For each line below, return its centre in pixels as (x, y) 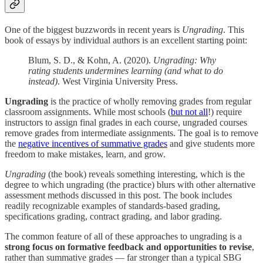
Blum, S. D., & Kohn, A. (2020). (91, 60)
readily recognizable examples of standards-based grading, (112, 205)
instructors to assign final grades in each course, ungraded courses (126, 122)
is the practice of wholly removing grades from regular (150, 101)
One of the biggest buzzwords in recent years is (93, 29)
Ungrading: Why (185, 60)
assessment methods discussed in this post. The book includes (118, 195)
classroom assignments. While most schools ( (88, 112)
